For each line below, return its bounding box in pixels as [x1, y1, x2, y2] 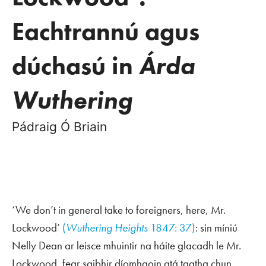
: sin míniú [195, 220, 237, 235]
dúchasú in [12, 50, 139, 82]
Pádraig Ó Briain [12, 119, 107, 134]
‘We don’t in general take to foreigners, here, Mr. [12, 202, 226, 217]
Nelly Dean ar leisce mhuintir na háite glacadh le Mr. [12, 238, 241, 253]
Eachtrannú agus [12, 15, 199, 47]
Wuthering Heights [66, 220, 148, 235]
